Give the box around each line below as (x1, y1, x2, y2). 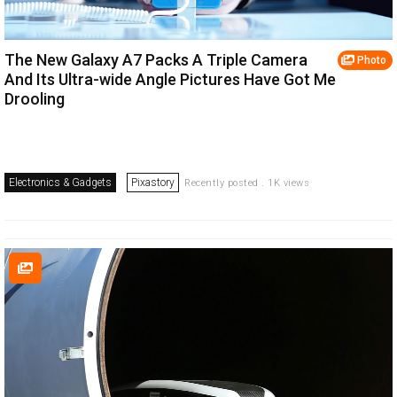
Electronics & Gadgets (9, 175, 112, 189)
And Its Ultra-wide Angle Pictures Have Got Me (4, 69, 336, 89)
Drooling (4, 89, 65, 108)
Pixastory (131, 175, 175, 189)
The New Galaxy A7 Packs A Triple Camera (4, 50, 307, 69)
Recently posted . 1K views (184, 176, 309, 189)
